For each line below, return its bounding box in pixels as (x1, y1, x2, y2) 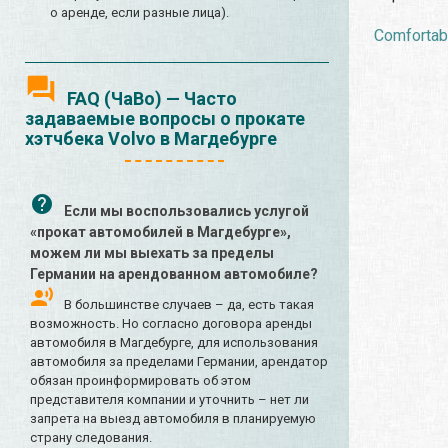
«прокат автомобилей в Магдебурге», (30, 224, 291, 241)
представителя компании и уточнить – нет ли (30, 392, 309, 408)
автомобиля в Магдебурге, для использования (30, 335, 318, 351)
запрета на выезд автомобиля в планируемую (30, 411, 316, 427)
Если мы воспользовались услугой (64, 203, 309, 220)
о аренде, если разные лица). (50, 5, 229, 21)
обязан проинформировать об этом (30, 373, 251, 389)
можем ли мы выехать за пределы (30, 245, 274, 262)
